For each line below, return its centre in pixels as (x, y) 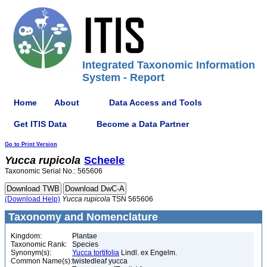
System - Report (123, 77)
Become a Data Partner (143, 124)
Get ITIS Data (40, 124)
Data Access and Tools (156, 102)
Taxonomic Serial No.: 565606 (54, 171)
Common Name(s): (41, 261)
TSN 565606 (132, 199)
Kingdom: (26, 236)
